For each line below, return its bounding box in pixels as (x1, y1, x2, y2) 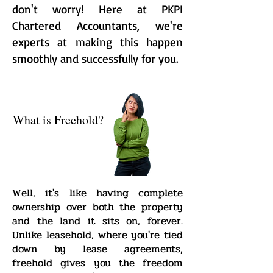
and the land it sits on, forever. (12, 213, 183, 229)
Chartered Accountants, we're (12, 18, 183, 33)
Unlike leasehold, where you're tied (12, 227, 183, 243)
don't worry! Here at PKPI (12, 2, 183, 16)
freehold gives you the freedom (12, 255, 183, 271)
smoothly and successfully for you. (12, 51, 182, 66)
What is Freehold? (12, 112, 108, 128)
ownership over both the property (12, 199, 183, 215)
